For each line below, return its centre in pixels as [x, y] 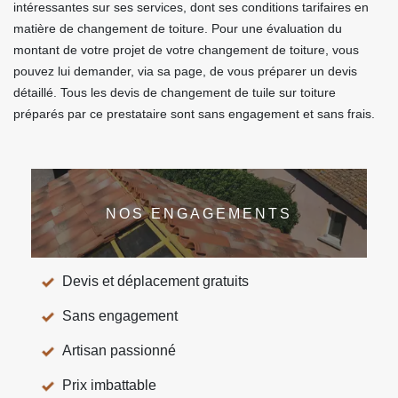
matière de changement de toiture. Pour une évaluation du [178, 28]
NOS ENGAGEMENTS [199, 213]
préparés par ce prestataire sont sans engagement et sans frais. [194, 114]
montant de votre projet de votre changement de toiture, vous [186, 50]
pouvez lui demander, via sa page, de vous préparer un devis [185, 71]
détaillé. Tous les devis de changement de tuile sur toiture [175, 92]
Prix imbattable [109, 385]
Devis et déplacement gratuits [155, 281]
